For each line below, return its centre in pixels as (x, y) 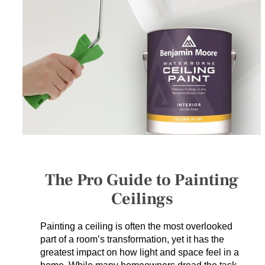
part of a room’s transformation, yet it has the (132, 240)
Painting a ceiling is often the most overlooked (137, 227)
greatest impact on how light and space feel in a (140, 253)
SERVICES (31, 27)
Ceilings (142, 199)
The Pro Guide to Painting (142, 180)
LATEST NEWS (40, 114)
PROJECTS (32, 85)
